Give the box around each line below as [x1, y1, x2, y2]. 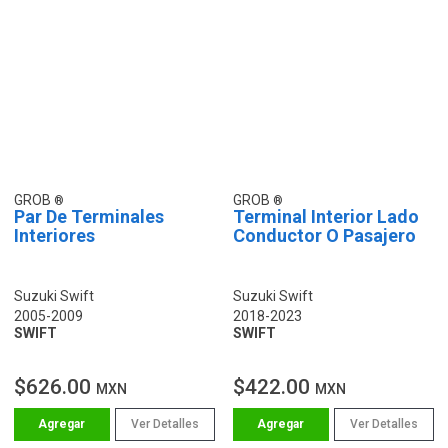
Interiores [14, 224, 95, 246]
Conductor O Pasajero [233, 224, 416, 246]
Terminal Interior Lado [233, 205, 419, 227]
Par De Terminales [14, 205, 164, 227]
